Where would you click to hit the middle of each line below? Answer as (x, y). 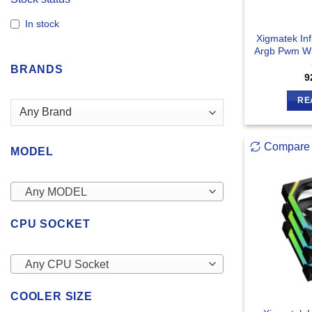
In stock (42, 24)
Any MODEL (56, 192)
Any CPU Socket (67, 265)
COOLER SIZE (52, 297)
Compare (287, 147)
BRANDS (37, 70)
